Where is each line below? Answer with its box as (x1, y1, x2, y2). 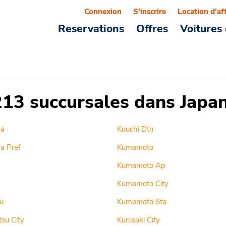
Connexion (84, 7, 122, 17)
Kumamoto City (117, 179, 168, 189)
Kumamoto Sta (117, 197, 166, 207)
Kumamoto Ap (117, 160, 165, 171)
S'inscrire (133, 7, 166, 17)
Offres (136, 22, 168, 36)
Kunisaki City (117, 215, 160, 225)
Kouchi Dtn (117, 124, 154, 134)
